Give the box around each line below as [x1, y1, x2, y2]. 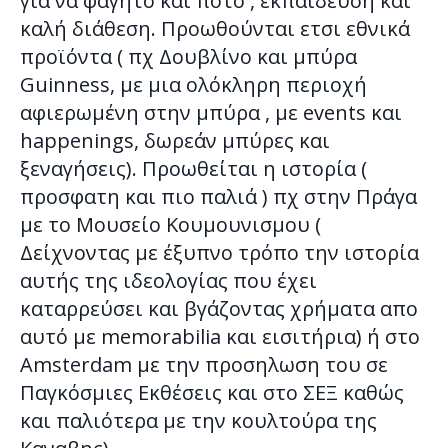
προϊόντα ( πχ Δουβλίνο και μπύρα [20, 43, 357, 71]
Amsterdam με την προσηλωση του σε [20, 351, 388, 379]
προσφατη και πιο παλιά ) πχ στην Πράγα [20, 183, 417, 211]
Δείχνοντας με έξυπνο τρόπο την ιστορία [20, 239, 419, 267]
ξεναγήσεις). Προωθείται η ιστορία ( [20, 155, 367, 183]
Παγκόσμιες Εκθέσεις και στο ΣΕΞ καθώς [20, 379, 404, 407]
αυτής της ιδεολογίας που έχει [20, 267, 317, 295]
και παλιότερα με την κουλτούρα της [20, 407, 377, 435]
